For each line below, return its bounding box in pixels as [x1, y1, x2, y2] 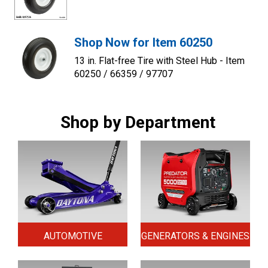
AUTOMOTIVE [43, 230, 102, 242]
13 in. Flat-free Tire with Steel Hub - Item [74, 55, 245, 67]
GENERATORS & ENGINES [141, 230, 249, 242]
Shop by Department [60, 112, 215, 133]
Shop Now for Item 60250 [74, 35, 212, 50]
